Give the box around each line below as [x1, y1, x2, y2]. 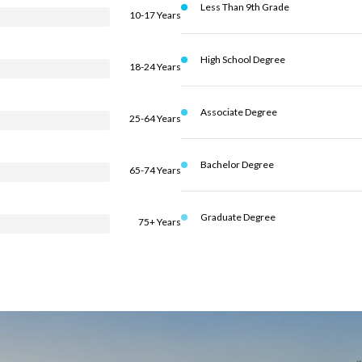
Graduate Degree [200, 211, 276, 223]
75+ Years [138, 216, 181, 228]
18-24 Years [129, 61, 181, 73]
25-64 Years [129, 112, 181, 124]
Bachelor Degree [200, 158, 274, 170]
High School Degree [200, 53, 285, 65]
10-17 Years [129, 9, 181, 21]
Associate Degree [200, 106, 277, 118]
